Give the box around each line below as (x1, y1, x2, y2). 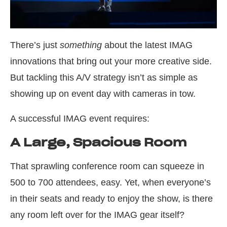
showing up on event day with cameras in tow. (10, 89, 196, 99)
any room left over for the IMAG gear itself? (10, 210, 184, 220)
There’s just (10, 40, 60, 51)
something (60, 40, 104, 51)
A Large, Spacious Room (10, 135, 187, 150)
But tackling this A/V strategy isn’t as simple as (10, 72, 198, 83)
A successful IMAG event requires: (10, 113, 149, 124)
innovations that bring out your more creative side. (10, 56, 212, 67)
